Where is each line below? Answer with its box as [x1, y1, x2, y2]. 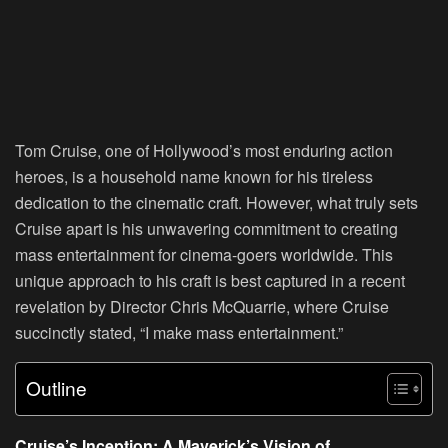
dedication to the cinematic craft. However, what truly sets [15, 190, 418, 214]
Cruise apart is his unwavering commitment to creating [15, 216, 398, 240]
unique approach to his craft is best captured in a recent [15, 268, 405, 292]
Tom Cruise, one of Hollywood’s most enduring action [15, 138, 393, 162]
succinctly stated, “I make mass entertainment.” [15, 320, 343, 344]
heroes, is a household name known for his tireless [15, 164, 373, 188]
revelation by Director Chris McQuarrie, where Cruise [15, 294, 389, 318]
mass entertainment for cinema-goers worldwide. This [15, 242, 393, 266]
